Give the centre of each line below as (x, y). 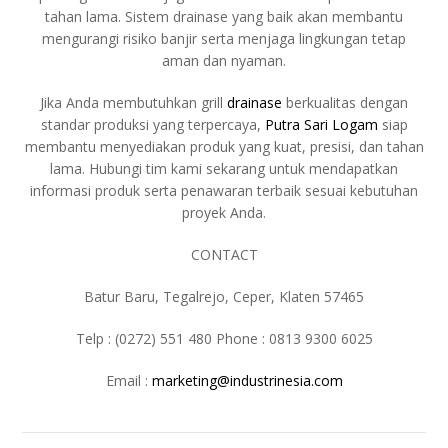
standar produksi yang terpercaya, (152, 124)
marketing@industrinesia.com (247, 380)
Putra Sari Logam (321, 124)
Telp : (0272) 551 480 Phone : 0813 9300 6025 (224, 338)
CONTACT (224, 254)
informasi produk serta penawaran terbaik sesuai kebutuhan (224, 190)
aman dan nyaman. (224, 60)
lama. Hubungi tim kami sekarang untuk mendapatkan (224, 168)
